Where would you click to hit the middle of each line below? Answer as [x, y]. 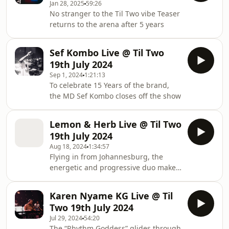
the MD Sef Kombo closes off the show [115, 96]
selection [65, 189]
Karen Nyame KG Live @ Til [111, 196]
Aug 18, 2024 [68, 146]
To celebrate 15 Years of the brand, [109, 85]
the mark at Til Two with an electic [108, 178]
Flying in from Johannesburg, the [106, 157]
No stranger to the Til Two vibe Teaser [115, 14]
